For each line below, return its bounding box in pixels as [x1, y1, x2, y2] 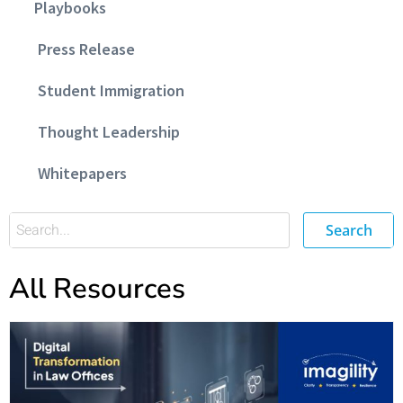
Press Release [27, 38, 135, 59]
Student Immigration [27, 79, 184, 101]
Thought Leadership [27, 121, 180, 142]
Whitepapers [27, 162, 127, 184]
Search [325, 219, 372, 240]
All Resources [9, 269, 185, 308]
